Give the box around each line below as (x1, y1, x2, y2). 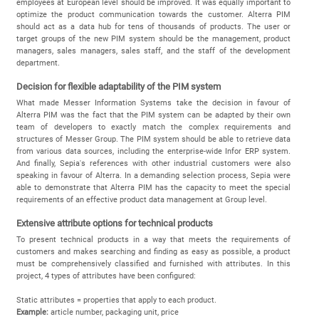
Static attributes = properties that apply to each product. (16, 295, 216, 305)
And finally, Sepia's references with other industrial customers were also (16, 158, 291, 168)
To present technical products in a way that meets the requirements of (16, 234, 291, 244)
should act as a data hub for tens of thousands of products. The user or (16, 21, 291, 31)
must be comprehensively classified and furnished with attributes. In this (16, 258, 291, 268)
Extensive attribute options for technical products (16, 217, 213, 229)
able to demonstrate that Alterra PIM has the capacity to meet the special (16, 182, 291, 192)
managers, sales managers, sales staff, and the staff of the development (16, 46, 291, 56)
